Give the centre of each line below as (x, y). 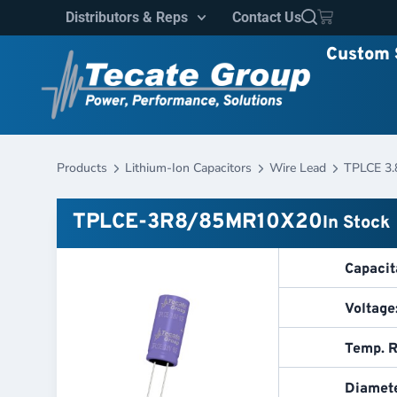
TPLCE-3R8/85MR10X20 (198, 223)
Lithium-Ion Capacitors (188, 168)
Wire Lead (298, 168)
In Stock (356, 224)
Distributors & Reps (127, 17)
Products (82, 168)
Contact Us (267, 17)
